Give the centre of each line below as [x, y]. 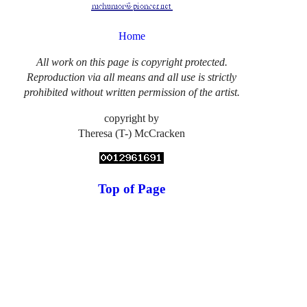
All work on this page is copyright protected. [132, 62]
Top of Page [132, 189]
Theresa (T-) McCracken [132, 133]
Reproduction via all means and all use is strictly [132, 77]
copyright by [132, 118]
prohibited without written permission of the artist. [132, 92]
